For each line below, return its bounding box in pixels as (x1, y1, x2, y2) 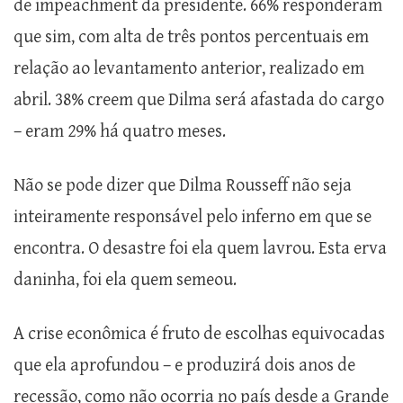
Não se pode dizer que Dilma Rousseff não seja (13, 175, 352, 197)
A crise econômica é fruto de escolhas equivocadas (13, 324, 385, 345)
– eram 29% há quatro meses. (13, 121, 226, 143)
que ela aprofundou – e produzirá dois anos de (13, 355, 355, 377)
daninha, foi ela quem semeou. (13, 270, 237, 291)
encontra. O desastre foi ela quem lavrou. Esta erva (13, 238, 387, 260)
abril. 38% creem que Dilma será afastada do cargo (13, 90, 384, 112)
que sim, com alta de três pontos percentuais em (13, 27, 369, 49)
